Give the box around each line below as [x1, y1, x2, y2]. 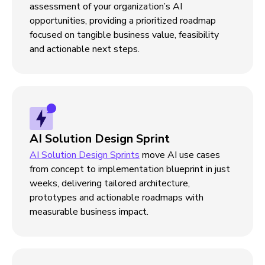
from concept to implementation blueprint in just [30, 163, 230, 176]
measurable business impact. [30, 205, 148, 218]
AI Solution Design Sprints [30, 148, 140, 161]
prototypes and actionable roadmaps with [30, 191, 203, 204]
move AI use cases [140, 148, 220, 161]
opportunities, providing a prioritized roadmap [30, 14, 216, 27]
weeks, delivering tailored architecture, [30, 177, 190, 190]
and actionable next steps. [30, 43, 140, 56]
